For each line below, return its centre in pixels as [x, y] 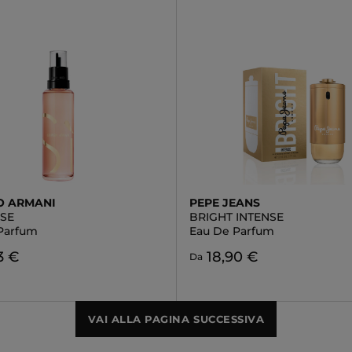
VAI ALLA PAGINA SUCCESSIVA [176, 319]
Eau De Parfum [231, 231]
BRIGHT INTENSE [236, 217]
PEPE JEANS [224, 203]
